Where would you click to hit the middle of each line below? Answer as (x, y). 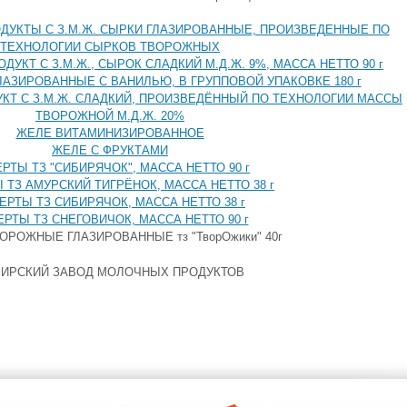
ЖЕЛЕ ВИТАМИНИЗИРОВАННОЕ (110, 133)
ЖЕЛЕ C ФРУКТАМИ (110, 150)
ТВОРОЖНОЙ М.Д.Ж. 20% (110, 116)
